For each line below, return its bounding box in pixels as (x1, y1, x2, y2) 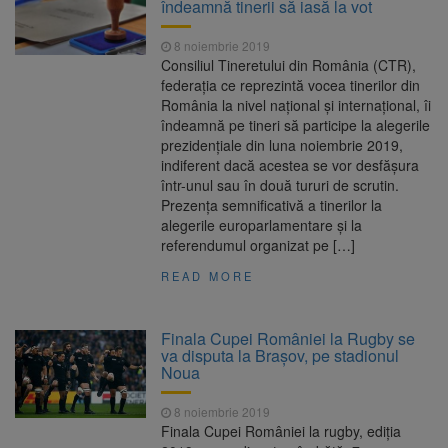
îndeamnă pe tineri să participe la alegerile (161, 115, 431, 136)
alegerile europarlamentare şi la (161, 215, 363, 236)
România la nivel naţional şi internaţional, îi (161, 95, 432, 116)
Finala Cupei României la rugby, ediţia (161, 421, 402, 442)
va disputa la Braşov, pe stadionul (161, 344, 400, 368)
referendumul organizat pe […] (161, 235, 356, 256)
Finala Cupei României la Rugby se (161, 327, 416, 351)
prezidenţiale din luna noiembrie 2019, (161, 135, 404, 156)
